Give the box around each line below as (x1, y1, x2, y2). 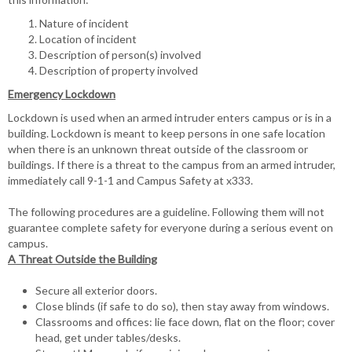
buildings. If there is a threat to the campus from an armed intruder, (8, 158, 335, 171)
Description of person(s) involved (39, 48, 201, 61)
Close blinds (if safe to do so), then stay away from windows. (35, 299, 329, 313)
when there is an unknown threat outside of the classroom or (8, 142, 308, 156)
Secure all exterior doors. (35, 283, 157, 297)
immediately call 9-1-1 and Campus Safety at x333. (8, 174, 253, 187)
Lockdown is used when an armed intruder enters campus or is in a (8, 111, 332, 124)
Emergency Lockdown (8, 87, 115, 101)
